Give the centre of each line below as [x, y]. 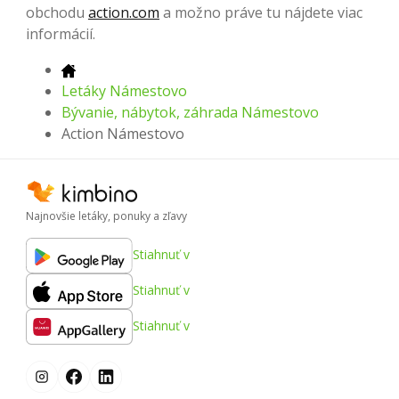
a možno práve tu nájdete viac [261, 13]
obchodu [57, 13]
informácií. [61, 34]
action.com [124, 13]
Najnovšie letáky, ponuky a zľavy [106, 216]
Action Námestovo [123, 134]
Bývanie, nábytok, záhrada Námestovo [190, 113]
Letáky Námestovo [124, 91]
